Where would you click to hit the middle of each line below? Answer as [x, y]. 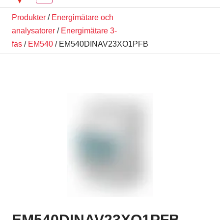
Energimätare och [82, 17]
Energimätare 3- [89, 30]
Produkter [29, 17]
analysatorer [33, 30]
